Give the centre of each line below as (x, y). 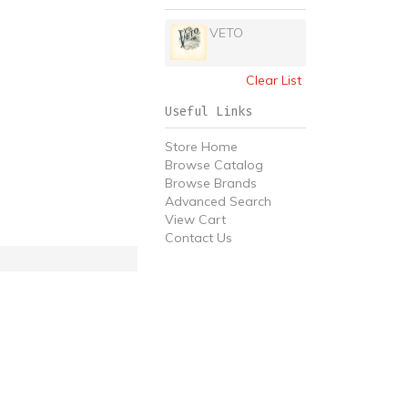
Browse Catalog (214, 165)
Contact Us (199, 238)
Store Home (201, 147)
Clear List (274, 80)
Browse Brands (211, 183)
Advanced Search (218, 201)
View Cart (195, 219)
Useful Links (209, 112)
